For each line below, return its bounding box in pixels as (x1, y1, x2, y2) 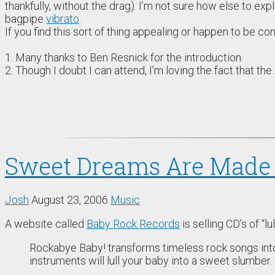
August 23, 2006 (31, 193, 108, 207)
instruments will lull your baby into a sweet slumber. (29, 254, 272, 268)
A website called (5, 217, 87, 231)
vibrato (46, 12, 79, 26)
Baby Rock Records (87, 217, 180, 231)
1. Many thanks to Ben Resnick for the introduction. (5, 51, 243, 64)
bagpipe (5, 12, 46, 26)
